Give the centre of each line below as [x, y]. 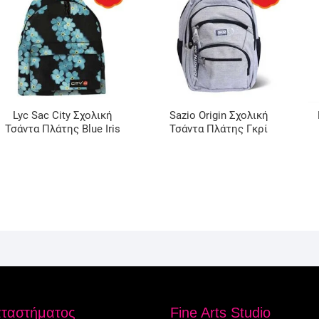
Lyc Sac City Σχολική [62, 116]
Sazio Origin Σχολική [219, 116]
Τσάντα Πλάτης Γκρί [219, 129]
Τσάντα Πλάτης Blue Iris [62, 129]
